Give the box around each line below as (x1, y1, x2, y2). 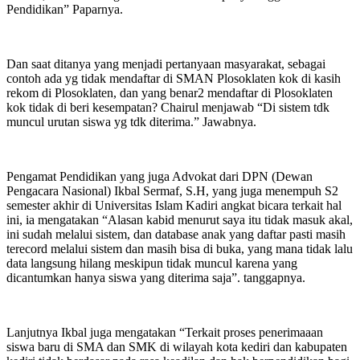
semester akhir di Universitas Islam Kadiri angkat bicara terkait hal (6, 198, 342, 212)
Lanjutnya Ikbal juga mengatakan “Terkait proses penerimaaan (6, 325, 323, 339)
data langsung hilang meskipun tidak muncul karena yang (6, 256, 297, 270)
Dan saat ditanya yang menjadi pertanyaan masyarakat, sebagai (6, 56, 325, 71)
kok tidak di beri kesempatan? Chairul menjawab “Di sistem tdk (6, 100, 329, 114)
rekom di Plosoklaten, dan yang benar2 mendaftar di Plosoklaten (6, 85, 333, 100)
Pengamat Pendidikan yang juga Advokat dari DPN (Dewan (6, 169, 313, 183)
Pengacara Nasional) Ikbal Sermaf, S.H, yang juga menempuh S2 (6, 183, 338, 198)
